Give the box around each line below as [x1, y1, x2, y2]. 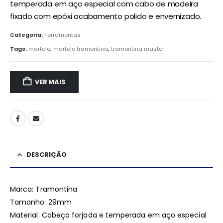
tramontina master [111, 44, 164, 53]
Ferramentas [44, 31, 81, 39]
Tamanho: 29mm [10, 197, 72, 208]
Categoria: [10, 31, 44, 39]
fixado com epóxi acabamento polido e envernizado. [10, 10, 202, 21]
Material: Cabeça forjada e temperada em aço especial [10, 210, 207, 221]
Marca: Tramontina [10, 184, 78, 195]
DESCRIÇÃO [26, 150, 67, 160]
